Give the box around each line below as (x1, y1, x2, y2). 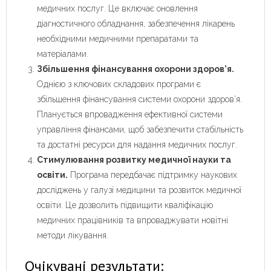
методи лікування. (37, 230, 108, 241)
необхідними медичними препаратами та (37, 34, 198, 44)
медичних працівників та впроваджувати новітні (37, 215, 228, 226)
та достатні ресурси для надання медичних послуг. (37, 140, 237, 150)
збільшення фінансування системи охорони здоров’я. (37, 94, 242, 105)
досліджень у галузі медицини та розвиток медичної (37, 185, 241, 195)
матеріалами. (37, 49, 88, 59)
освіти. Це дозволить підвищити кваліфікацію (37, 200, 213, 211)
